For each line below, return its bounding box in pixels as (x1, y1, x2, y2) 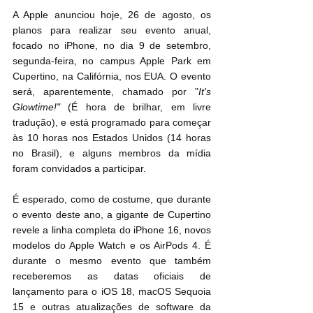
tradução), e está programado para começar (13, 116, 211, 128)
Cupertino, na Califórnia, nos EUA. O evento (13, 70, 211, 82)
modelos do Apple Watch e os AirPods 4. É (13, 239, 211, 251)
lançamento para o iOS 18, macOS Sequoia (13, 285, 211, 297)
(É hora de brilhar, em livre (60, 101, 211, 112)
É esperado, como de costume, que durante (13, 193, 211, 205)
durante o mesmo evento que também (13, 254, 211, 266)
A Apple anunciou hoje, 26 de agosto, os (13, 8, 211, 20)
